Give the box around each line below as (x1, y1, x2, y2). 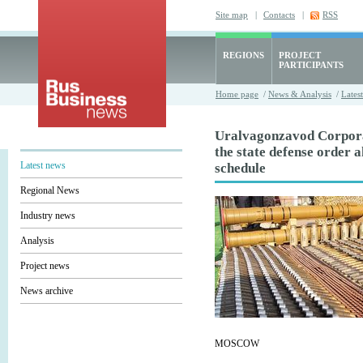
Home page (216, 89, 258, 99)
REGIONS (223, 50, 264, 60)
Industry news (20, 210, 75, 221)
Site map (216, 10, 248, 19)
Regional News (20, 185, 79, 196)
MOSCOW (215, 338, 259, 350)
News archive (20, 285, 73, 297)
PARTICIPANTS (279, 60, 344, 70)
